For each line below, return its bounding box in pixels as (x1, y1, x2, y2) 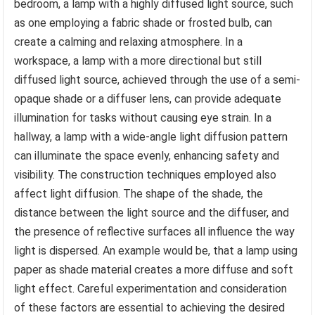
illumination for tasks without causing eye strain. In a (14, 111, 272, 125)
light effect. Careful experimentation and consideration (14, 282, 288, 296)
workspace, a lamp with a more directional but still (14, 54, 262, 68)
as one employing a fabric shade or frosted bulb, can (14, 16, 273, 30)
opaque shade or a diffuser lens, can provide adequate (14, 92, 282, 106)
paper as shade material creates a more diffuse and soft (14, 263, 294, 277)
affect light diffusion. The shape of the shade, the (14, 187, 264, 201)
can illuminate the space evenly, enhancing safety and (14, 149, 280, 163)
